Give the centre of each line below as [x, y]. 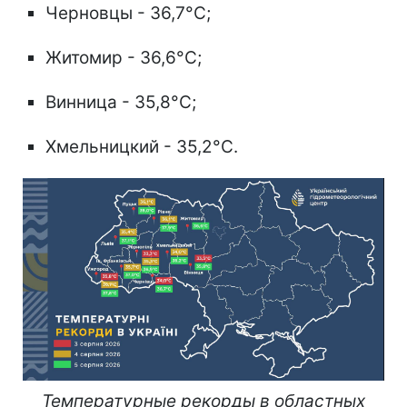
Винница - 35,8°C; [121, 102]
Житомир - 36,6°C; [124, 57]
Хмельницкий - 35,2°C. [142, 146]
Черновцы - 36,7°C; [128, 13]
